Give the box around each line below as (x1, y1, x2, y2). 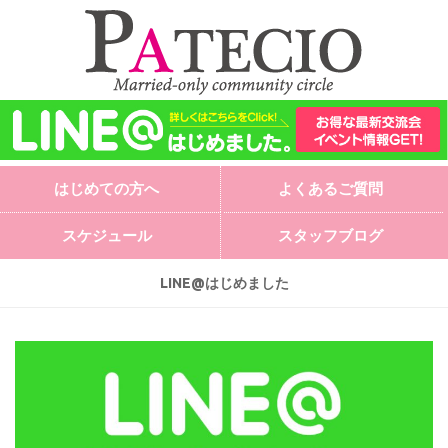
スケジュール (61, 226, 152, 244)
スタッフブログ (277, 226, 383, 244)
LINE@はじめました (159, 274, 289, 291)
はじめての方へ (54, 179, 160, 197)
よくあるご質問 (277, 179, 383, 197)
